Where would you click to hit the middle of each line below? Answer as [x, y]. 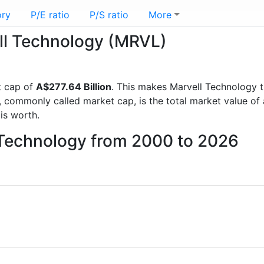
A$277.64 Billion [74, 87]
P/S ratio [109, 15]
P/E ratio [50, 15]
